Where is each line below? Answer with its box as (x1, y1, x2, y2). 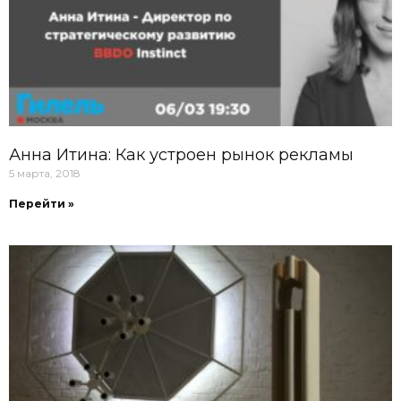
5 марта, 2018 (9, 166, 81, 180)
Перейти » (9, 196, 74, 210)
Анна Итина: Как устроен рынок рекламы (9, 144, 354, 165)
